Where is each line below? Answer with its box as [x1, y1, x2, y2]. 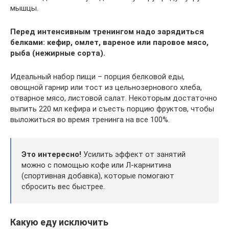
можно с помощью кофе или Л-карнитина [21, 161, 171, 170]
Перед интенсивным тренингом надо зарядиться [10, 27, 204, 36]
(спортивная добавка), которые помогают [21, 171, 174, 180]
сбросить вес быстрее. [21, 182, 105, 191]
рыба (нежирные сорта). [10, 49, 105, 58]
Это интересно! [21, 150, 81, 159]
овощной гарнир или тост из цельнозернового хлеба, [10, 83, 202, 92]
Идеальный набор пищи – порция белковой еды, [10, 72, 185, 81]
